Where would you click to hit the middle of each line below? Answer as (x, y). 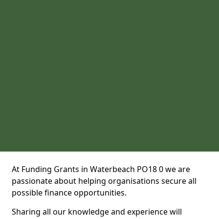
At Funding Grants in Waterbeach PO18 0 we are (101, 169)
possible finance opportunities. (69, 193)
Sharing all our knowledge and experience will (97, 212)
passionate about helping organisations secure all (104, 181)
